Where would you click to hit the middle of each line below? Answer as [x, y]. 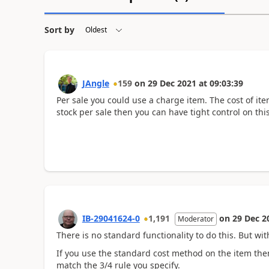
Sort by [59, 30]
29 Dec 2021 [172, 83]
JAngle [95, 83]
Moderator [195, 219]
